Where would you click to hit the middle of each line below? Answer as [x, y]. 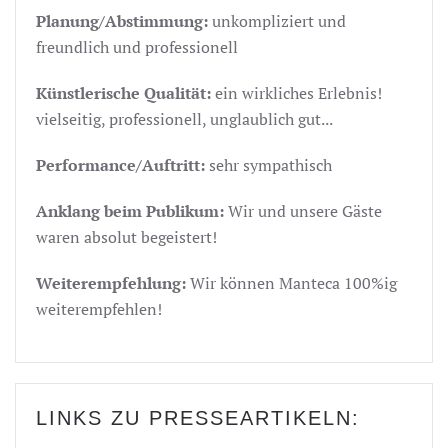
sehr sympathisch [270, 164]
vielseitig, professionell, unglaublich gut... [184, 118]
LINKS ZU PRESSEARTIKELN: [198, 417]
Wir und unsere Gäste [305, 210]
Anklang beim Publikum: [132, 210]
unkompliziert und [279, 20]
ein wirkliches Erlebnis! [298, 92]
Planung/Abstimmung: [124, 20]
